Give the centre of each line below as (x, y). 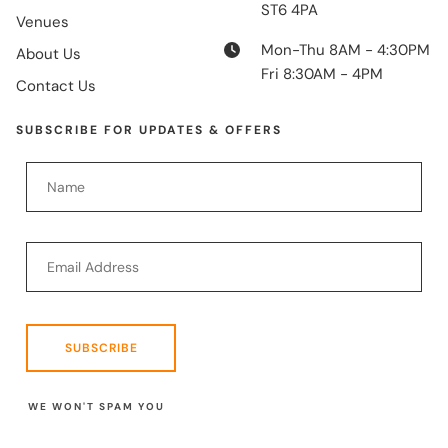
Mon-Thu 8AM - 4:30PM (345, 50)
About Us (48, 54)
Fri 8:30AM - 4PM (321, 74)
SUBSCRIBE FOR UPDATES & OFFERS (149, 130)
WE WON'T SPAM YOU (90, 407)
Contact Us (56, 86)
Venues (42, 22)
